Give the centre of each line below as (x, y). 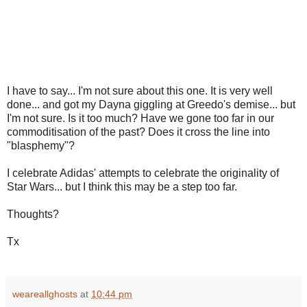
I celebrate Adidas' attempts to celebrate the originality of (143, 173)
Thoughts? (33, 214)
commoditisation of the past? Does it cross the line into (138, 132)
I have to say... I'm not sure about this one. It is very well (140, 91)
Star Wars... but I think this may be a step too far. (122, 187)
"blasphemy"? (41, 146)
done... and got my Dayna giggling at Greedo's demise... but (151, 105)
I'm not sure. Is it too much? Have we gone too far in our (140, 119)
